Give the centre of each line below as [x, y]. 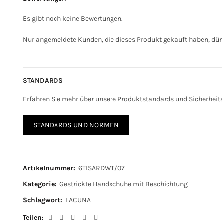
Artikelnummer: [50, 168]
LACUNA [78, 200]
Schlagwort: [43, 200]
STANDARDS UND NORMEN [76, 125]
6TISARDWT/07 [101, 168]
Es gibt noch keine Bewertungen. [73, 19]
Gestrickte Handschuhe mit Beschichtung [123, 184]
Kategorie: [40, 184]
